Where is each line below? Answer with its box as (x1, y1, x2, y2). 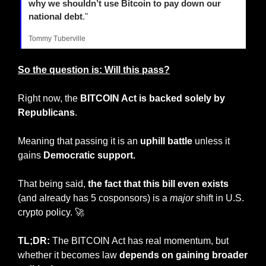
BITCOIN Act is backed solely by (80, 93, 225, 103)
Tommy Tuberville (28, 34, 85, 43)
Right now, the (18, 93, 80, 103)
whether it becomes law (18, 249, 119, 260)
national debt (28, 11, 83, 21)
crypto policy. (18, 207, 75, 217)
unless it (192, 135, 230, 146)
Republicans (18, 107, 75, 118)
